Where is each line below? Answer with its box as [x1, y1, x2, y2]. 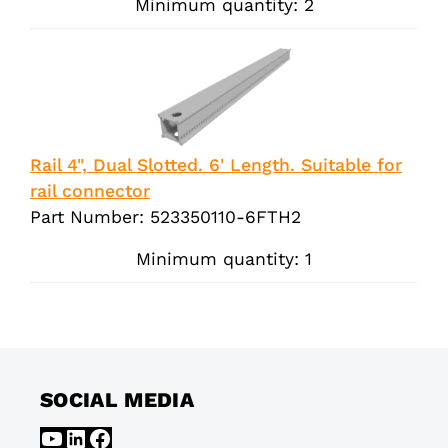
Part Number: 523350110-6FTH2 [30, 206, 301, 227]
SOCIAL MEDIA [40, 387, 194, 412]
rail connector [30, 180, 150, 201]
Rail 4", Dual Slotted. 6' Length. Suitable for [30, 154, 402, 175]
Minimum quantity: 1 [136, 248, 312, 269]
